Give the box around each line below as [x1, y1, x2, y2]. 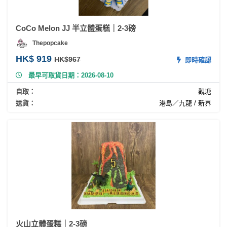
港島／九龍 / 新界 [159, 99, 211, 107]
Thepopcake [32, 40, 68, 47]
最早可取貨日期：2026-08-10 [28, 71, 113, 79]
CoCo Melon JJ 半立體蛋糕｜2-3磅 [16, 23, 136, 32]
